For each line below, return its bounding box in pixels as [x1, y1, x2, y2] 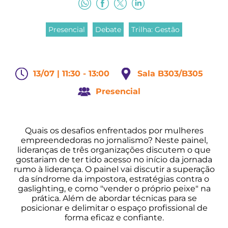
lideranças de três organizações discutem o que [17, 145, 211, 155]
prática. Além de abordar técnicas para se [31, 193, 197, 203]
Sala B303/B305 [137, 69, 203, 78]
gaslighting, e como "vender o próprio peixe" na [17, 184, 211, 193]
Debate [95, 25, 121, 34]
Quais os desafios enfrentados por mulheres [24, 126, 204, 135]
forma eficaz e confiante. [64, 213, 164, 222]
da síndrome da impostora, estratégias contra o [19, 174, 209, 184]
